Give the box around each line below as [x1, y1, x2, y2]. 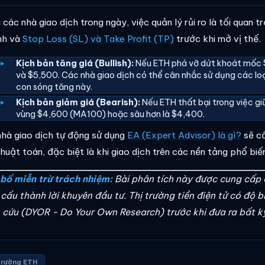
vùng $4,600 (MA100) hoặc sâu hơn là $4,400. [16, 108, 205, 119]
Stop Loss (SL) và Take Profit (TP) [22, 33, 174, 45]
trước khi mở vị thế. [173, 33, 261, 45]
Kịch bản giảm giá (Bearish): [16, 96, 141, 108]
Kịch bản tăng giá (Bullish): [16, 58, 134, 69]
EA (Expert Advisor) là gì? [127, 130, 241, 141]
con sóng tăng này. [16, 82, 93, 93]
